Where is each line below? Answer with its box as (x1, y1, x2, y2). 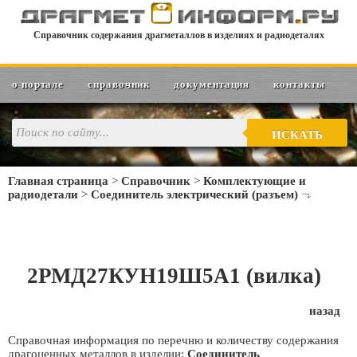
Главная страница (8, 175, 108, 187)
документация (174, 78, 250, 90)
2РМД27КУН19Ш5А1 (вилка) (26, 264, 321, 288)
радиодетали (8, 188, 78, 201)
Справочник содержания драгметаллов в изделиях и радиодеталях (33, 29, 324, 41)
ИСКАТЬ (271, 128, 323, 141)
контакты (273, 78, 325, 90)
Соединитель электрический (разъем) (91, 188, 298, 201)
